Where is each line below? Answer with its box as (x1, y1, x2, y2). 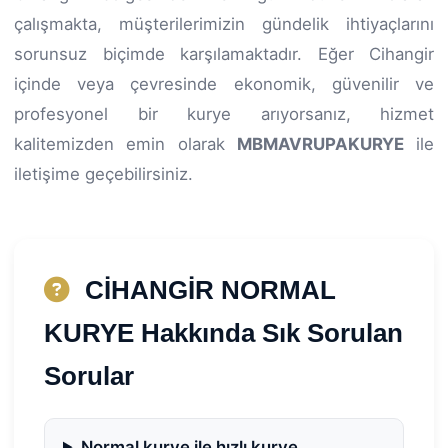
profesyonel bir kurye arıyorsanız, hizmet (14, 103, 434, 124)
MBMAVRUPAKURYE (236, 133, 404, 154)
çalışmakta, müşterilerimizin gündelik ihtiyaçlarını (14, 13, 434, 34)
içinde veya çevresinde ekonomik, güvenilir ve (14, 73, 434, 94)
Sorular (44, 361, 134, 390)
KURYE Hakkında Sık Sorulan (44, 318, 403, 347)
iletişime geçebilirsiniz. (14, 163, 193, 184)
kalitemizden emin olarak (14, 133, 237, 154)
